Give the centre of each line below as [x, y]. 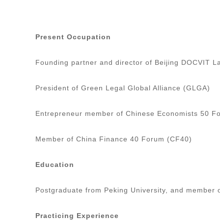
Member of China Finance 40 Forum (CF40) [115, 139]
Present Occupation [74, 37]
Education [55, 164]
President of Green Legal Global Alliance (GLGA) [124, 88]
